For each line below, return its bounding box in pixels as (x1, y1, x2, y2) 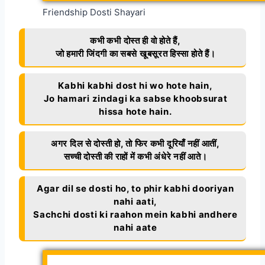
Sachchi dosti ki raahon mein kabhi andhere (33, 209, 238, 221)
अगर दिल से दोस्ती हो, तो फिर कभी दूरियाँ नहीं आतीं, (51, 138, 220, 150)
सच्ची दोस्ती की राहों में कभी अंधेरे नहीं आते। (63, 151, 208, 163)
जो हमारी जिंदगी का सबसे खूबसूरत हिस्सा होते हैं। (55, 48, 216, 60)
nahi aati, (114, 196, 157, 208)
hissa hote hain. (99, 106, 172, 118)
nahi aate (114, 222, 157, 234)
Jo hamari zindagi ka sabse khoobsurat (43, 93, 228, 105)
